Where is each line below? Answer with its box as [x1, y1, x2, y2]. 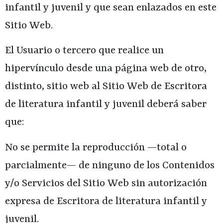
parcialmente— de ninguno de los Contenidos [5, 159, 215, 172]
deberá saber [144, 99, 207, 111]
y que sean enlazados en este [83, 1, 217, 14]
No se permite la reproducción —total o [5, 141, 187, 154]
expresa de [5, 195, 57, 208]
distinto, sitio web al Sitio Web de [5, 81, 164, 93]
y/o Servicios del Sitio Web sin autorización [5, 177, 207, 190]
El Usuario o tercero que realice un [5, 45, 164, 57]
